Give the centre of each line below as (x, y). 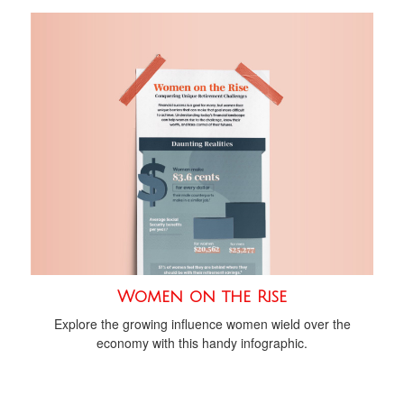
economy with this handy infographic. (202, 342)
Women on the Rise (202, 296)
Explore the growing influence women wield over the (202, 323)
